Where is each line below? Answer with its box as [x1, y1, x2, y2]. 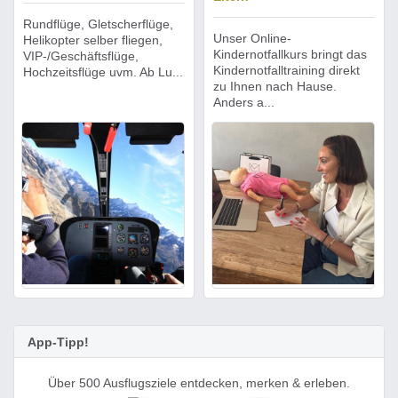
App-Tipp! [28, 335, 89, 349]
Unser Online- [213, 31, 291, 45]
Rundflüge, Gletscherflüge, [23, 17, 173, 31]
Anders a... [213, 95, 275, 109]
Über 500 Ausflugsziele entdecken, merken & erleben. [48, 376, 350, 390]
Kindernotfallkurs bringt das [213, 47, 367, 61]
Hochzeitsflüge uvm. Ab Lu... [23, 65, 183, 79]
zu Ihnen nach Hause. [213, 79, 337, 93]
